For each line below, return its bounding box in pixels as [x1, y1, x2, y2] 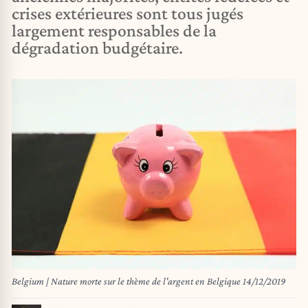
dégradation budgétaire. [12, 38, 183, 58]
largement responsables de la [12, 21, 217, 41]
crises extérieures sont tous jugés [12, 3, 243, 23]
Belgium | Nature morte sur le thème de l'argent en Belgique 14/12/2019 [12, 276, 286, 287]
